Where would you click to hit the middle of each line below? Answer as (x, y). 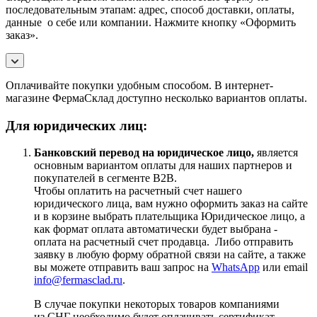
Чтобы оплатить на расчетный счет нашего (138, 191)
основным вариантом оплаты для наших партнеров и (163, 166)
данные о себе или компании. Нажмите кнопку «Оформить (151, 22)
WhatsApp (236, 267)
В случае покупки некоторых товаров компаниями (157, 304)
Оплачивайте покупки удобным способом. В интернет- (139, 85)
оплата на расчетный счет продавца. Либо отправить (163, 242)
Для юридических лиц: (78, 125)
